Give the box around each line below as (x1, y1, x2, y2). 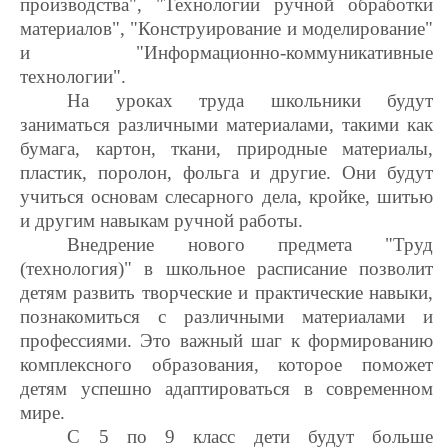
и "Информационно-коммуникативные (20, 42, 433, 63)
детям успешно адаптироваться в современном (20, 378, 433, 399)
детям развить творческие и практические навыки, (20, 282, 433, 303)
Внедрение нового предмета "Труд (67, 234, 433, 255)
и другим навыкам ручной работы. (20, 210, 303, 231)
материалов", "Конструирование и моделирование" (20, 18, 433, 39)
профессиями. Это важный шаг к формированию (20, 330, 433, 351)
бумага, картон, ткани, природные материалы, (20, 138, 433, 159)
